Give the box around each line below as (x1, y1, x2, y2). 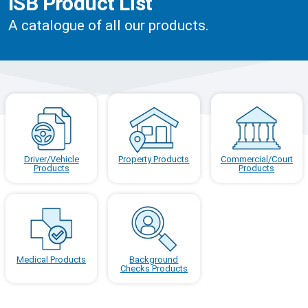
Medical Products (16, 254, 87, 265)
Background (129, 254, 179, 265)
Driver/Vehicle (23, 153, 79, 164)
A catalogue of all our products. (8, 17, 209, 34)
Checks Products (120, 263, 188, 274)
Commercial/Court (220, 153, 293, 164)
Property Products (118, 153, 190, 164)
